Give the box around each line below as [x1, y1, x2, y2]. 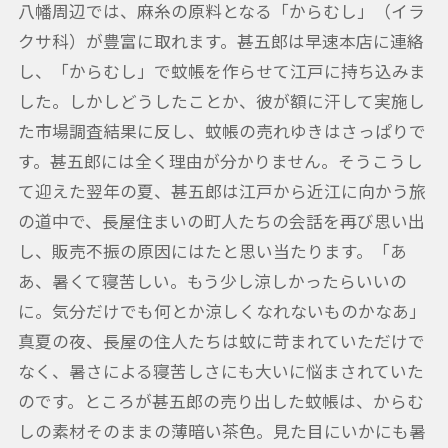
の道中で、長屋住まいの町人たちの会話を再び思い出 [17, 208, 425, 233]
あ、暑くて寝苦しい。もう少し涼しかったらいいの [17, 268, 407, 293]
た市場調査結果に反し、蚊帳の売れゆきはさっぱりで [17, 118, 426, 143]
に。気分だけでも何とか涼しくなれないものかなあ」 [17, 298, 426, 323]
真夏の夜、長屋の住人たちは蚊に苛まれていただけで [17, 328, 425, 353]
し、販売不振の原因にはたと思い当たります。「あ [17, 238, 407, 263]
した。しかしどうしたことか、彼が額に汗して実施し [17, 88, 425, 113]
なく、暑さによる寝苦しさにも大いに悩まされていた [17, 358, 424, 383]
